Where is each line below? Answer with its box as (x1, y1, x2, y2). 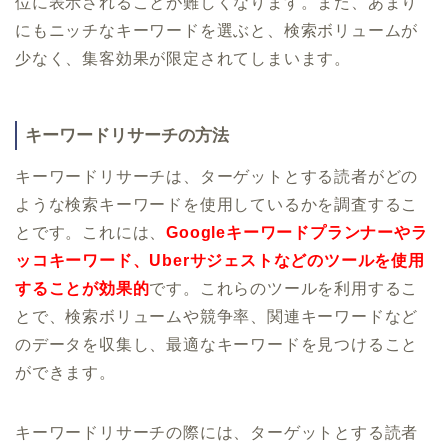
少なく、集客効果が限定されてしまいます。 (15, 50, 351, 68)
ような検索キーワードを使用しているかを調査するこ (15, 196, 419, 214)
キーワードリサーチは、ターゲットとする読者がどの (15, 168, 419, 186)
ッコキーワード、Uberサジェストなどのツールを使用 (15, 252, 425, 270)
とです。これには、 (15, 224, 167, 242)
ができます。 (15, 364, 116, 382)
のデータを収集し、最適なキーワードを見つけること (15, 336, 419, 354)
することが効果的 (15, 280, 150, 298)
